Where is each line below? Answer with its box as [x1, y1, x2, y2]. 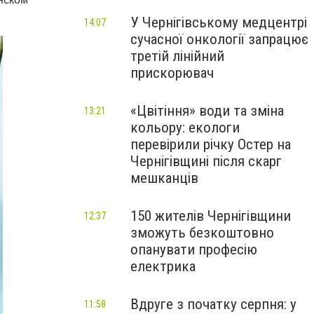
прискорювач [130, 64, 214, 81]
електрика [130, 258, 196, 275]
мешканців [130, 170, 198, 186]
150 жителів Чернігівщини [130, 207, 291, 224]
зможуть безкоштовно [130, 224, 274, 241]
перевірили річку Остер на [130, 136, 291, 153]
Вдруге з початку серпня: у [130, 296, 296, 313]
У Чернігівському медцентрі [130, 14, 307, 31]
